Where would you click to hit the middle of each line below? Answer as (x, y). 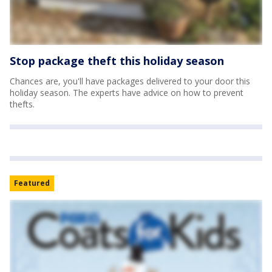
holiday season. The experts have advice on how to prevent (127, 93)
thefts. (22, 104)
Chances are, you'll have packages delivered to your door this (130, 81)
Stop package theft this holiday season (117, 61)
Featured (32, 183)
